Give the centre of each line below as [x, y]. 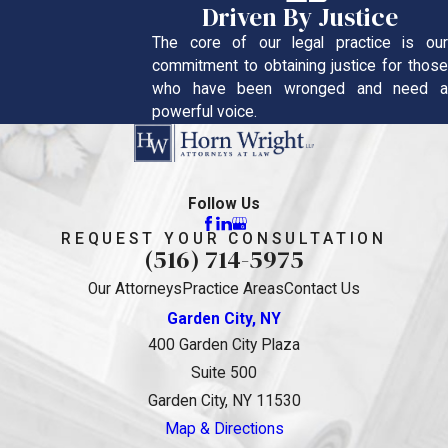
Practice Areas [233, 289]
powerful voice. [205, 112]
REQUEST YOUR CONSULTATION [224, 239]
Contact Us [322, 289]
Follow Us [224, 203]
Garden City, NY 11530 [224, 401]
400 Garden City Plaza [224, 345]
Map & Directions [224, 429]
